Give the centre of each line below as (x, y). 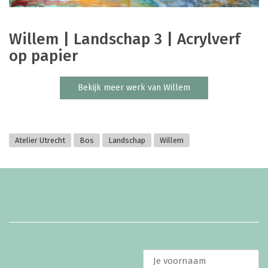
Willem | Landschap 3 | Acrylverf (125, 39)
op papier (43, 56)
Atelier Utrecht (40, 141)
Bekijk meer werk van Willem (134, 88)
